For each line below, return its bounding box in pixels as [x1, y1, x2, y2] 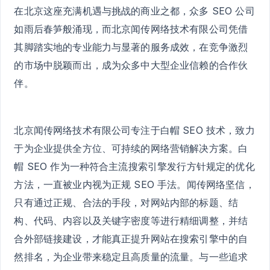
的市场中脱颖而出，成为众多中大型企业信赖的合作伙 [14, 58, 248, 71]
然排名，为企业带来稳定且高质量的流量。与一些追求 [14, 251, 248, 263]
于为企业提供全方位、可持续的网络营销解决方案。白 [14, 142, 248, 155]
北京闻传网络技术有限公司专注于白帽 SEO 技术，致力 [14, 124, 255, 137]
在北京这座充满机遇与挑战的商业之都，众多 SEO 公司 [14, 4, 255, 17]
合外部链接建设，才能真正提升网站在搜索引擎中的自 [14, 233, 248, 245]
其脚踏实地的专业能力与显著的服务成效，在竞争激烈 [14, 40, 248, 53]
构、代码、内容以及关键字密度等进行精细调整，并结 [14, 215, 248, 227]
